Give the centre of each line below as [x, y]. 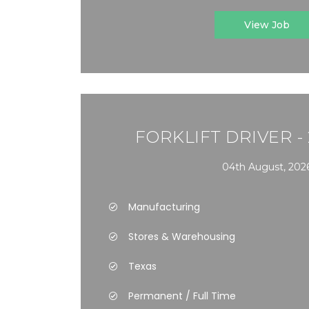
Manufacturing [164, 207]
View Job [267, 25]
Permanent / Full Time [182, 296]
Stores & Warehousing [182, 237]
